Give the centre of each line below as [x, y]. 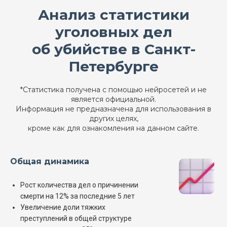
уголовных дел [113, 32]
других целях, [113, 119]
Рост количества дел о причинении [79, 185]
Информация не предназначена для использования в [113, 109]
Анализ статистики [113, 15]
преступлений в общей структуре [76, 219]
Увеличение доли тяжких [63, 207]
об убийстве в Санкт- [113, 49]
